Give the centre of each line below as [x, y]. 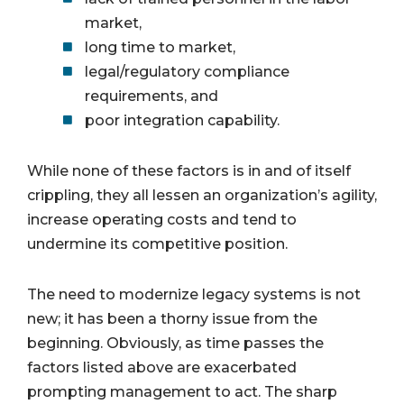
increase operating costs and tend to [162, 219]
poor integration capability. [182, 120]
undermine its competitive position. [157, 243]
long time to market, [160, 47]
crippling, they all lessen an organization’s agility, [202, 195]
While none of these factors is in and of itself [189, 170]
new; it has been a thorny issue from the [172, 318]
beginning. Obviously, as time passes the [175, 343]
